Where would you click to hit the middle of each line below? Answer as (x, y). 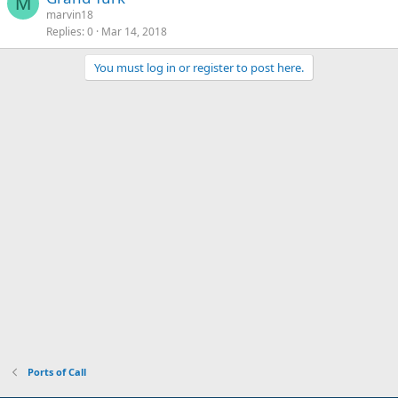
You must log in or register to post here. (199, 68)
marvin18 (70, 15)
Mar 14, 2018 (134, 32)
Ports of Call (56, 372)
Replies (64, 32)
